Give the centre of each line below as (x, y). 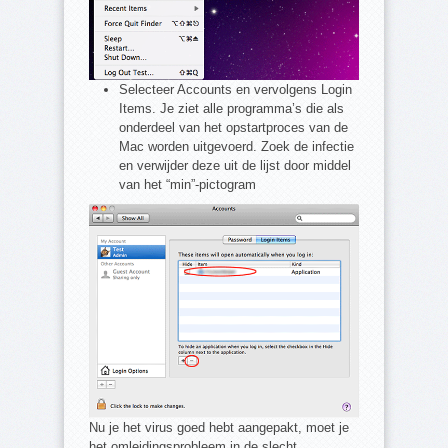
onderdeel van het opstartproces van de (233, 128)
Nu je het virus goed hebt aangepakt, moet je (219, 428)
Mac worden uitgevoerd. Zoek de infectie (236, 147)
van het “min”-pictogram (187, 185)
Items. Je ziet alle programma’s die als (231, 109)
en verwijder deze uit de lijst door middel (235, 166)
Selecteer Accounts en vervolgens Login (235, 90)
